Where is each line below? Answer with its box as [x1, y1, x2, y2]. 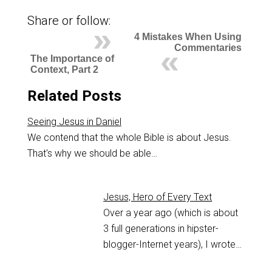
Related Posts [27, 87, 121, 105]
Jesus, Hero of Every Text [103, 191, 212, 203]
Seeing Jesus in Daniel [27, 116, 121, 128]
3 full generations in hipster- [103, 223, 219, 235]
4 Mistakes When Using [134, 32, 242, 42]
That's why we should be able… [27, 148, 157, 160]
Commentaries [174, 42, 242, 53]
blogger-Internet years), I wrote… [103, 239, 242, 251]
